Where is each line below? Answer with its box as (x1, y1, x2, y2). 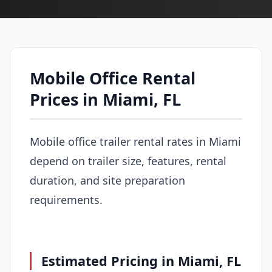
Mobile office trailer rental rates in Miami (30, 134, 241, 149)
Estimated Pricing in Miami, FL (41, 251, 242, 270)
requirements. (30, 192, 103, 207)
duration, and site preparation (30, 172, 185, 188)
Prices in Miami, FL (30, 88, 181, 110)
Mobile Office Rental (30, 67, 195, 89)
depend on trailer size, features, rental (30, 153, 226, 168)
